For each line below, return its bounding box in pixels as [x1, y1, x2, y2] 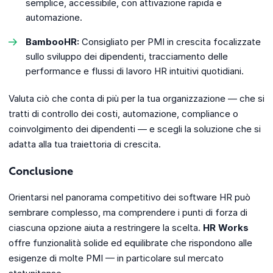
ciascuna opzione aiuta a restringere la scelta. [9, 222, 203, 234]
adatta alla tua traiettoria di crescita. [9, 138, 161, 151]
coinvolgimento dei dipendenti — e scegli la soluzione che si [9, 123, 261, 135]
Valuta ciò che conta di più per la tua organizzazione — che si [9, 93, 264, 105]
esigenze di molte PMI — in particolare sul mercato [9, 252, 224, 264]
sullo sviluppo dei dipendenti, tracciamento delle [26, 51, 228, 63]
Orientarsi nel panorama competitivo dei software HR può [9, 191, 250, 204]
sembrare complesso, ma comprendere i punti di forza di [9, 207, 247, 219]
